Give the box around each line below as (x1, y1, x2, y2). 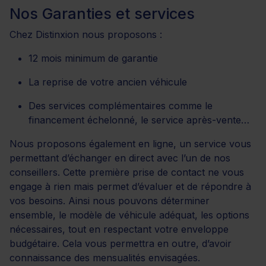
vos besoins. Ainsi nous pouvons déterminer (9, 194, 210, 207)
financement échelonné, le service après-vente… (28, 113, 249, 126)
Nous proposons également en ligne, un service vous (9, 137, 251, 150)
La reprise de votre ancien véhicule (28, 75, 187, 88)
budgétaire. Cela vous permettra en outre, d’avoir (9, 237, 232, 249)
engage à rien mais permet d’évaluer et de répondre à (9, 180, 251, 192)
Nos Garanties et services (9, 4, 195, 23)
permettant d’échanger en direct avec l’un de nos (9, 151, 230, 164)
